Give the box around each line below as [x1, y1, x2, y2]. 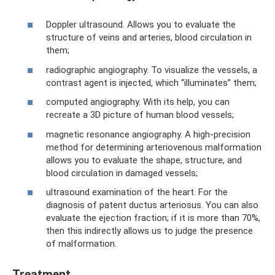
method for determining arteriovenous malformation [46, 141, 261, 153]
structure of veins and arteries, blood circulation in [46, 32, 252, 43]
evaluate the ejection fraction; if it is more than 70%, [46, 212, 260, 223]
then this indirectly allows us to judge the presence [46, 225, 253, 236]
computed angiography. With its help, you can [46, 96, 230, 107]
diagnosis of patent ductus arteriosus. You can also [46, 199, 258, 211]
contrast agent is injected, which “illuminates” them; [46, 77, 257, 88]
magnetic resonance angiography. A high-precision [46, 128, 250, 140]
